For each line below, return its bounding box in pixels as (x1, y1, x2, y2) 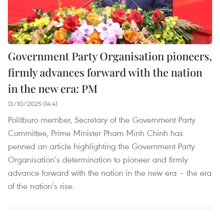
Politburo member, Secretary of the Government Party (8, 113, 195, 125)
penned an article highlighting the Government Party (8, 140, 195, 152)
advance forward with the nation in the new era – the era (8, 166, 212, 178)
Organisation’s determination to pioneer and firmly (8, 153, 188, 165)
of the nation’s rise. (8, 180, 74, 192)
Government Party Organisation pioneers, (8, 48, 212, 63)
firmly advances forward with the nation (8, 64, 202, 80)
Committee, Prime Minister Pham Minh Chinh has (8, 127, 183, 138)
